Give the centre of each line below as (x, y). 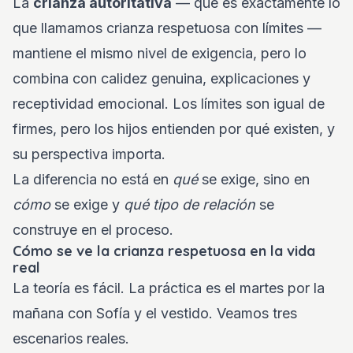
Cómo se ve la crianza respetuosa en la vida (164, 251)
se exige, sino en (254, 179)
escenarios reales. (71, 338)
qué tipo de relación (190, 204)
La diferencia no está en (93, 179)
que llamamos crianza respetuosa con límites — (167, 28)
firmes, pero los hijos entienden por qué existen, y (174, 129)
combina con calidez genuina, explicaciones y (162, 78)
